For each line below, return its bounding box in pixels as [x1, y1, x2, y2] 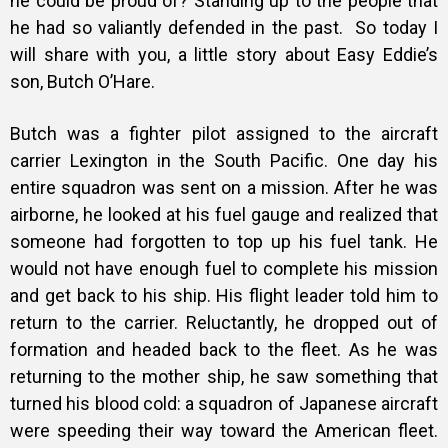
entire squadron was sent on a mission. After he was [10, 177, 438, 198]
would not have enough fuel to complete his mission [10, 258, 438, 279]
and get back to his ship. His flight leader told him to [10, 285, 438, 306]
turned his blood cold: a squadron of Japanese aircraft [10, 393, 438, 414]
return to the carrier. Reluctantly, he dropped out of [10, 312, 438, 333]
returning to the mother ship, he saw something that [10, 366, 438, 387]
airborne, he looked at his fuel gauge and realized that [10, 204, 438, 225]
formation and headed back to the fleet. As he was [10, 339, 438, 360]
